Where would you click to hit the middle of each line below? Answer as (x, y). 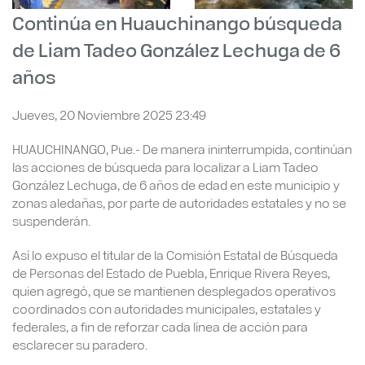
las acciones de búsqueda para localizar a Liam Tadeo (165, 166)
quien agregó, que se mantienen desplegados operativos (174, 290)
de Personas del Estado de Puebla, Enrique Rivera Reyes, (171, 272)
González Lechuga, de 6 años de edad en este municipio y (176, 184)
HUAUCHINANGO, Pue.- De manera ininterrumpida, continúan (182, 148)
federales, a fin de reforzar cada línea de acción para (160, 326)
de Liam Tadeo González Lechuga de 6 (176, 49)
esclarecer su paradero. (80, 344)
